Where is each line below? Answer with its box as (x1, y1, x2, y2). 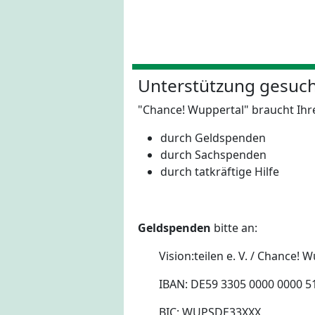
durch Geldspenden (160, 130, 266, 146)
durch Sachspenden (160, 147, 266, 163)
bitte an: (211, 220, 257, 236)
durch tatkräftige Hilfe (160, 164, 279, 180)
